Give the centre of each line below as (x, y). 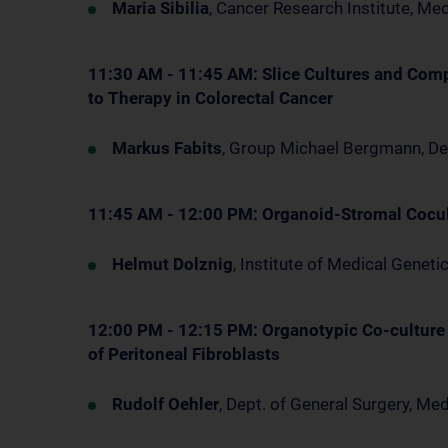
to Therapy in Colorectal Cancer (210, 98)
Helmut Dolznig (172, 264)
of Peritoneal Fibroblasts (184, 354)
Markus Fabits (167, 148)
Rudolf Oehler (165, 404)
